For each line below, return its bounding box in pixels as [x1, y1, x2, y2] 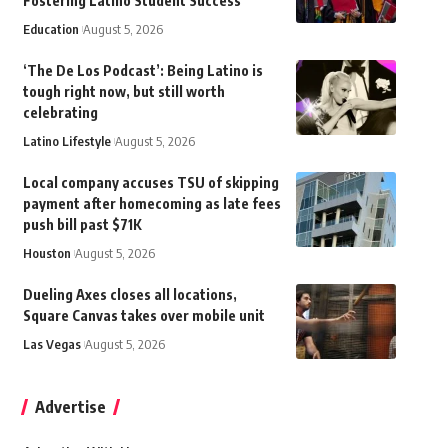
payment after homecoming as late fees [22, 195, 281, 213]
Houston [22, 245, 71, 262]
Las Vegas [22, 336, 81, 353]
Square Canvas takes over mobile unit [22, 307, 265, 325]
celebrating [22, 104, 98, 122]
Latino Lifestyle [22, 133, 111, 150]
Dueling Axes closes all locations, [22, 286, 237, 304]
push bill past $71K [22, 216, 142, 234]
